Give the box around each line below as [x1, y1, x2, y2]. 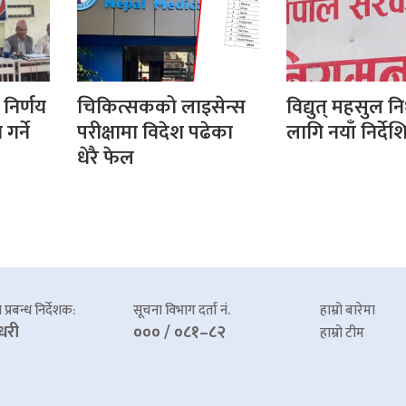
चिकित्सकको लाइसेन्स [77, 90, 246, 124]
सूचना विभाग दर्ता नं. [132, 298, 230, 322]
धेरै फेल [77, 140, 135, 175]
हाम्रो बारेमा [319, 298, 375, 322]
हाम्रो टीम [319, 321, 364, 344]
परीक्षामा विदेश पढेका [77, 115, 234, 150]
